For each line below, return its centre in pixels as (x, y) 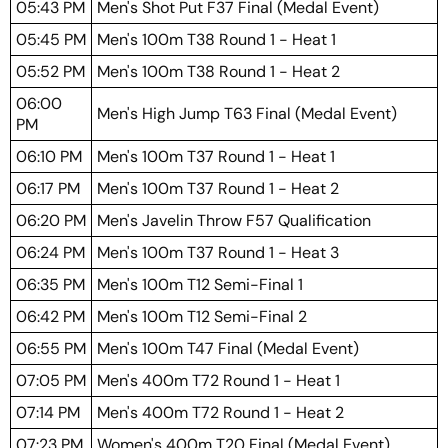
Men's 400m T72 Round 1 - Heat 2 (220, 412)
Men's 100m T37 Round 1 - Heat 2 (218, 188)
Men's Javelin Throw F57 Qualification (234, 220)
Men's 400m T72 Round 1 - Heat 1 (218, 380)
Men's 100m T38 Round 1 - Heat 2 (218, 71)
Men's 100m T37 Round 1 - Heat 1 (216, 156)
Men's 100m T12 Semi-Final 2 (202, 316)
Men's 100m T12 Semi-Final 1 (200, 284)
